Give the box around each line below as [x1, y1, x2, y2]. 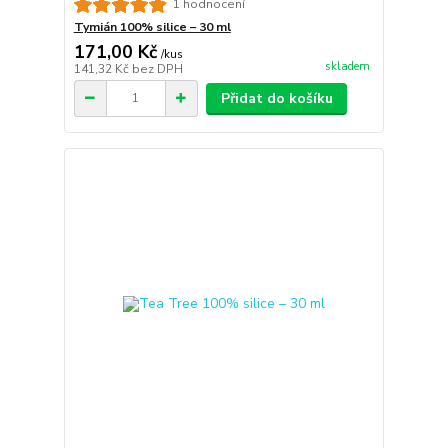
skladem [324, 58, 370, 74]
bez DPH [131, 60, 183, 77]
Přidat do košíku [220, 88, 333, 108]
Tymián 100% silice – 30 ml [73, 18, 231, 35]
